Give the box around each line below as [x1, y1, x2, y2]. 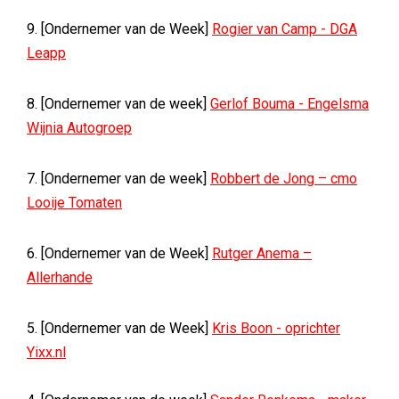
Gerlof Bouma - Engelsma [210, 95, 369, 112]
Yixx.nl [27, 344, 66, 361]
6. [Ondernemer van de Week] [27, 245, 212, 262]
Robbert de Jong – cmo [210, 170, 357, 187]
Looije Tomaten [27, 194, 122, 211]
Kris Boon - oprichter [212, 320, 340, 337]
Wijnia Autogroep [27, 119, 132, 136]
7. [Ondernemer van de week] [27, 170, 210, 187]
